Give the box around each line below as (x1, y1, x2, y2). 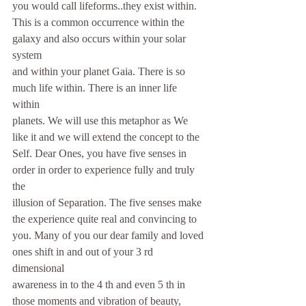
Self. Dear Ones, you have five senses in (12, 148, 189, 159)
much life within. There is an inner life (12, 82, 180, 94)
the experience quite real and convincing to (12, 213, 197, 225)
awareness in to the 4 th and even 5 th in (12, 279, 188, 290)
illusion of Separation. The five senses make (12, 197, 204, 208)
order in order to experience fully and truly (12, 164, 197, 176)
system (12, 49, 42, 61)
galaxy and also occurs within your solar (12, 33, 189, 44)
